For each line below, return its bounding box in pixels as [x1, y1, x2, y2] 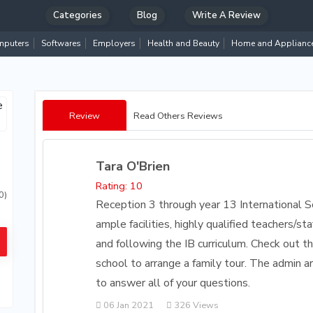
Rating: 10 [96, 179, 143, 193]
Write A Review [191, 8, 261, 22]
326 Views [172, 299, 219, 312]
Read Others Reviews [133, 110, 223, 122]
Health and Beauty [147, 38, 219, 49]
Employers [93, 38, 136, 49]
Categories [52, 8, 102, 22]
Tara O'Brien [96, 158, 170, 175]
